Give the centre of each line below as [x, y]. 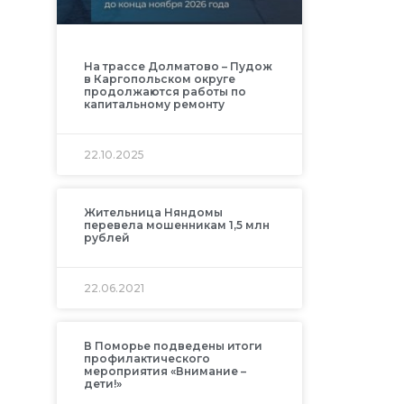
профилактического [147, 359]
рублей [106, 238]
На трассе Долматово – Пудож [178, 67]
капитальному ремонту [154, 105]
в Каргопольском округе [159, 79]
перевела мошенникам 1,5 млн [176, 225]
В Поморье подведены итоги [173, 346]
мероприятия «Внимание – [165, 372]
